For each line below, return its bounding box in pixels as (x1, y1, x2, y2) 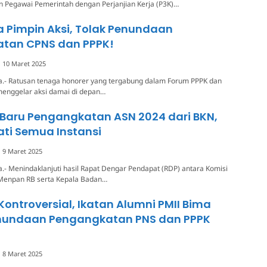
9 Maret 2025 (2, 146, 42, 156)
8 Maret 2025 (2, 249, 42, 258)
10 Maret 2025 (2, 58, 46, 68)
